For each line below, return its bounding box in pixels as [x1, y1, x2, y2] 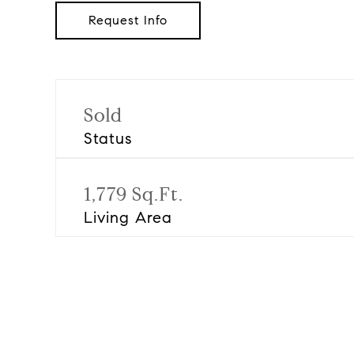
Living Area [84, 208, 172, 228]
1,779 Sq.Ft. [84, 183, 183, 206]
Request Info [88, 13, 168, 28]
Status [84, 129, 133, 149]
